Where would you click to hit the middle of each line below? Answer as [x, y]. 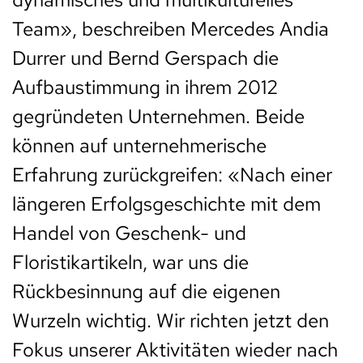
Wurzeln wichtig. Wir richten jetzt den [171, 320]
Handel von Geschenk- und [129, 233]
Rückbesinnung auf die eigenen [146, 291]
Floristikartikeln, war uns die [130, 262]
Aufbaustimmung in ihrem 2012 [145, 87]
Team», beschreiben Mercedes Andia [171, 28]
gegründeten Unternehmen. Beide [158, 116]
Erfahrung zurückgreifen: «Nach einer [172, 174]
